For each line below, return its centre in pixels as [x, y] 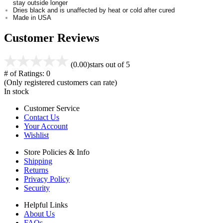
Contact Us [42, 117]
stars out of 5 [110, 65]
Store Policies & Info [57, 152]
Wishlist [36, 135]
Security [37, 188]
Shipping [38, 161]
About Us [39, 214]
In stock [16, 92]
